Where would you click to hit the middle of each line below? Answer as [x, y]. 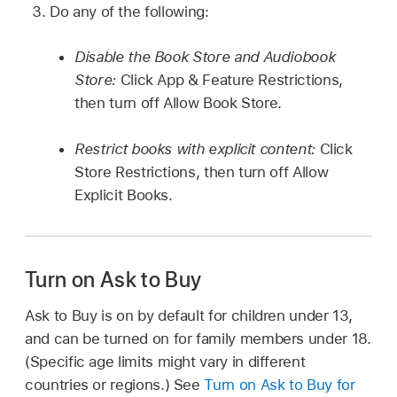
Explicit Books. [124, 195]
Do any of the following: [129, 11]
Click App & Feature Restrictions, [231, 80]
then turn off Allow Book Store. [179, 103]
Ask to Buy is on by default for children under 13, [189, 315]
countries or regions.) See [115, 384]
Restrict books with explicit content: [197, 148]
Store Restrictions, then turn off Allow [202, 171]
